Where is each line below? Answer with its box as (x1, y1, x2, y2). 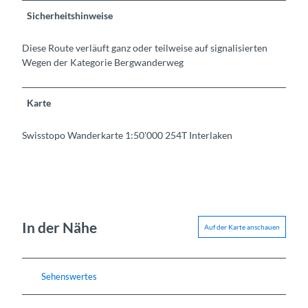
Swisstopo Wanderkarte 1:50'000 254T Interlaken (22, 129, 232, 142)
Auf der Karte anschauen (204, 223, 280, 232)
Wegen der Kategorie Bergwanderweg (22, 56, 184, 69)
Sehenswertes (41, 271, 97, 283)
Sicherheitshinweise (27, 10, 113, 22)
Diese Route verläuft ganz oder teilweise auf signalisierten (22, 42, 267, 54)
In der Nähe (22, 218, 97, 236)
